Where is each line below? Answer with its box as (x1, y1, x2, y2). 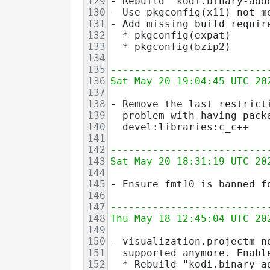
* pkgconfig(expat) (110, 29, 231, 41)
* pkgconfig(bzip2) (110, 40, 231, 52)
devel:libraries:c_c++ (110, 121, 249, 133)
